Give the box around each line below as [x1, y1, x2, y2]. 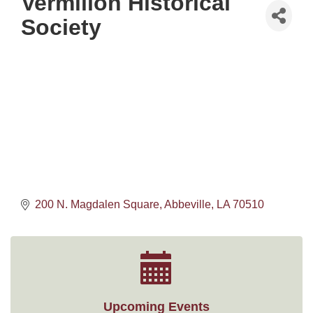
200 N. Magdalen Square [35, 198, 159, 211]
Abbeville [164, 198, 211, 211]
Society [21, 15, 101, 40]
